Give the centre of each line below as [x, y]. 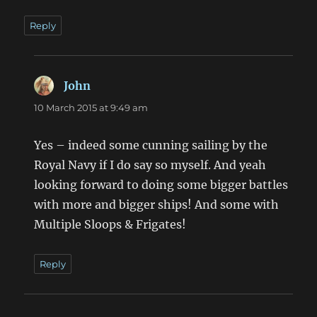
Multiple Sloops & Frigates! [110, 224]
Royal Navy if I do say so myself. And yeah [150, 165]
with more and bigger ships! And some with [157, 204]
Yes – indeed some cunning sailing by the [151, 145]
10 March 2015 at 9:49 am [91, 107]
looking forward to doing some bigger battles [161, 184]
